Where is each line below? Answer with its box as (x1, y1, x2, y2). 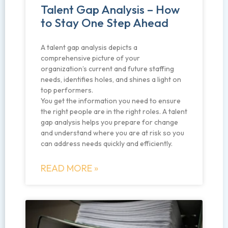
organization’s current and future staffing (41, 64, 174, 74)
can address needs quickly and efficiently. (41, 139, 173, 149)
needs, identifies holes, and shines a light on (41, 75, 181, 84)
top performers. (41, 85, 93, 95)
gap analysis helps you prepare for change (41, 118, 178, 127)
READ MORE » (41, 162, 98, 175)
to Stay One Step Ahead (41, 15, 168, 31)
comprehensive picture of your (41, 53, 140, 63)
